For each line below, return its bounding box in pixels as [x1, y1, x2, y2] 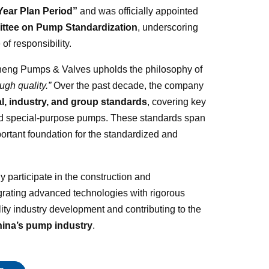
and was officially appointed [77, 5, 198, 16]
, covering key [147, 96, 206, 107]
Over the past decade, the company [50, 80, 204, 91]
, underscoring [137, 22, 198, 32]
